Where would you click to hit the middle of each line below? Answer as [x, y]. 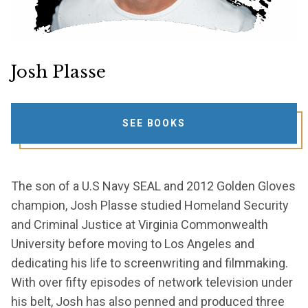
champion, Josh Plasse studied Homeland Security [150, 206]
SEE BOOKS [154, 123]
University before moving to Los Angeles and [133, 244]
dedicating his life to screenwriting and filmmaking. [150, 263]
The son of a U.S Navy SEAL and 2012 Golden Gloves [153, 186]
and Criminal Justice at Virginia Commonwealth [140, 225]
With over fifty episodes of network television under [152, 283]
